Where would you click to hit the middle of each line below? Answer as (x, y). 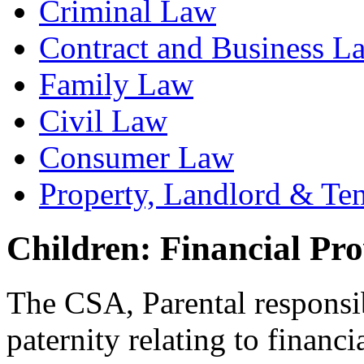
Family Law (116, 84)
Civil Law (103, 121)
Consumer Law (136, 158)
